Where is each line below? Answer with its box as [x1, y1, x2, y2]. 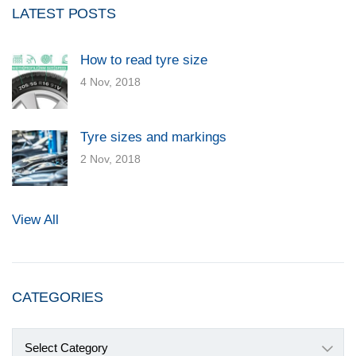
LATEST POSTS [12, 6, 116, 21]
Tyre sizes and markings [80, 130, 226, 145]
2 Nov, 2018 [80, 153, 141, 165]
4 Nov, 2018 [80, 75, 141, 88]
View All [12, 212, 59, 227]
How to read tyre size [80, 52, 207, 68]
